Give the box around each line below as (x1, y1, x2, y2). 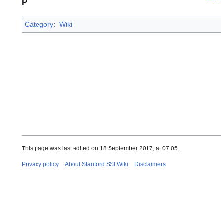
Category (25, 20, 53, 29)
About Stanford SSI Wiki (65, 160, 128, 168)
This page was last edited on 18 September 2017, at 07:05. (22, 145, 179, 152)
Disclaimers (134, 160, 166, 168)
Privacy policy (22, 160, 59, 168)
